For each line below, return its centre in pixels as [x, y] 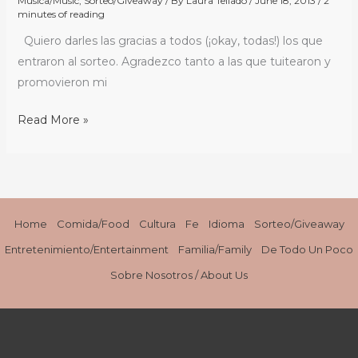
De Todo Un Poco [307, 250]
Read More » [53, 119]
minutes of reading [61, 14]
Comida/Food [93, 224]
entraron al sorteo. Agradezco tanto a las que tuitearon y [174, 61]
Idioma [226, 224]
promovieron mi [62, 82]
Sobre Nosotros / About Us [179, 275]
